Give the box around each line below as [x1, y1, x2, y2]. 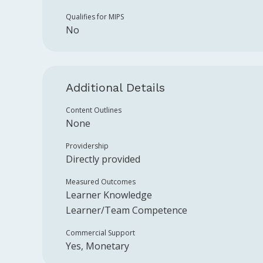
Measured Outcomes [66, 177, 136, 187]
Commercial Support [66, 228, 135, 238]
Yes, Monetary [66, 240, 129, 252]
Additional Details [66, 80, 165, 95]
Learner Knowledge [66, 188, 152, 201]
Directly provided [66, 153, 140, 166]
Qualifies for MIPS [66, 12, 124, 22]
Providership [66, 141, 109, 151]
